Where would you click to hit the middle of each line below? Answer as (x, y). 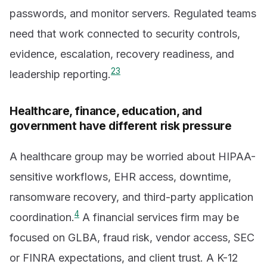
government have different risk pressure (121, 126)
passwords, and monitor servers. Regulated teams (133, 14)
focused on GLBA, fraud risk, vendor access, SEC (132, 237)
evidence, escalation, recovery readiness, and (122, 54)
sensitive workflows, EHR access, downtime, (120, 176)
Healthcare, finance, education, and (106, 111)
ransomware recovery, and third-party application (131, 197)
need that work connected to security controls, (125, 34)
